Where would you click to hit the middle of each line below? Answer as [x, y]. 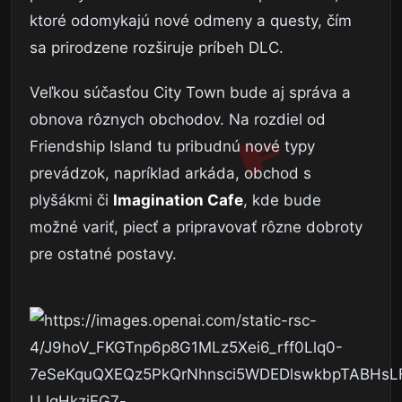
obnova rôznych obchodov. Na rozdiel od [178, 119]
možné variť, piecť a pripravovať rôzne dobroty [196, 227]
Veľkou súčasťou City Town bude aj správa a [190, 92]
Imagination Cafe [178, 200]
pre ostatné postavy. [103, 253]
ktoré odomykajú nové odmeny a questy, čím [191, 20]
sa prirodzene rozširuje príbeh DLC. [157, 47]
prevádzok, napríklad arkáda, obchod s [170, 173]
